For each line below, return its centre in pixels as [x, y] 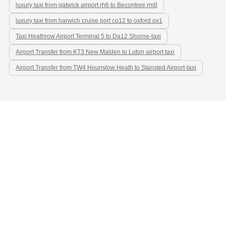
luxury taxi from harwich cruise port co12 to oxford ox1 [89, 21]
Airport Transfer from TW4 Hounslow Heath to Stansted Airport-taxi [106, 68]
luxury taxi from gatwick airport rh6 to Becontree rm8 [87, 5]
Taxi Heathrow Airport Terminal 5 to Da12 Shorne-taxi [89, 36]
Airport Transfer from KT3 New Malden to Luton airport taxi [95, 52]
